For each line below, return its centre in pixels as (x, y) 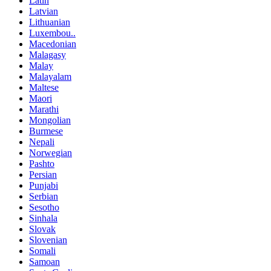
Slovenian (48, 240)
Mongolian (50, 120)
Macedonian (53, 44)
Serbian (44, 197)
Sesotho (44, 207)
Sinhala (43, 218)
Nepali (42, 142)
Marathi (44, 109)
